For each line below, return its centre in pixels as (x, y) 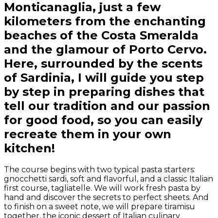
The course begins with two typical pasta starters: (100, 169)
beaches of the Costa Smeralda (101, 35)
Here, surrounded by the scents (103, 63)
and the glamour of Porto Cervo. (105, 49)
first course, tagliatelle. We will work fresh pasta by (102, 188)
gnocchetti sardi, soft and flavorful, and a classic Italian (109, 179)
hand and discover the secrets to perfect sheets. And (106, 197)
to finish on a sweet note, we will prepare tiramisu (100, 206)
